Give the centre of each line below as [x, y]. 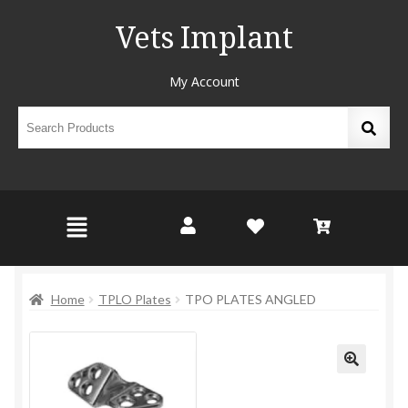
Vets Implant [204, 42]
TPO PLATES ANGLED [250, 300]
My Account [204, 82]
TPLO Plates [134, 300]
